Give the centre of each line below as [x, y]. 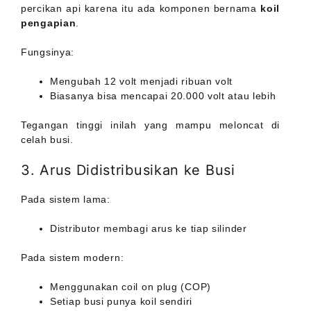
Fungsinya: [48, 52]
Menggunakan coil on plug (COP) [131, 287]
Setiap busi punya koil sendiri [121, 302]
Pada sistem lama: [66, 200]
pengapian [49, 23]
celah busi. [47, 140]
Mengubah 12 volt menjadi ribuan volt [142, 82]
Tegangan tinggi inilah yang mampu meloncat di [150, 125]
